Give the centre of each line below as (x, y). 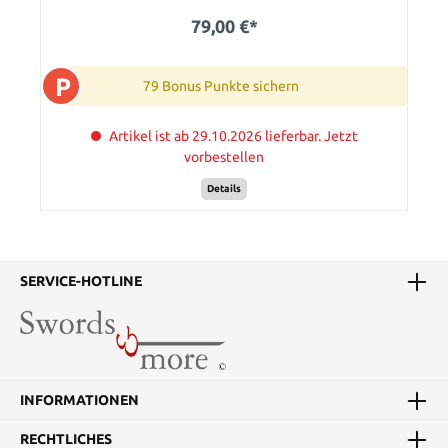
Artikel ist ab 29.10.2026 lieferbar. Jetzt (233, 135)
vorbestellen (224, 156)
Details (224, 189)
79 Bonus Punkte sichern (221, 85)
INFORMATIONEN (79, 399)
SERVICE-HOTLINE (81, 280)
